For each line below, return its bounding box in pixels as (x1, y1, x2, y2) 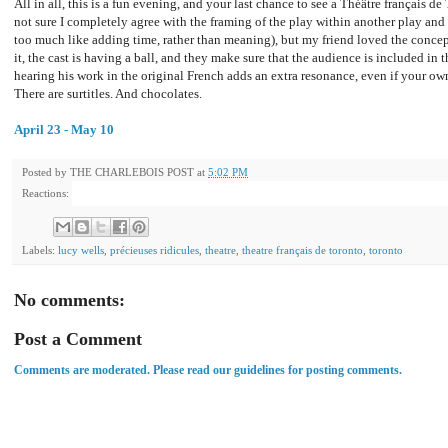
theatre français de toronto (242, 243, 363, 256)
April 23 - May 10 (14, 122, 114, 138)
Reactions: (22, 187, 69, 200)
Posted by (22, 166, 70, 179)
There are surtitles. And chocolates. (14, 86, 202, 102)
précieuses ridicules (110, 243, 199, 256)
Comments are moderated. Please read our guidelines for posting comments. (14, 362, 402, 377)
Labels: (22, 243, 58, 256)
